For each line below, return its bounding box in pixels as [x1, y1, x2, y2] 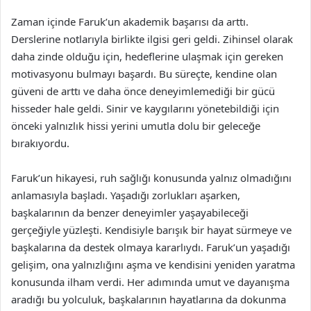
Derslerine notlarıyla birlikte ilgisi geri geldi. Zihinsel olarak [11, 31, 293, 46]
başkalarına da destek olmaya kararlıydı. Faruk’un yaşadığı [11, 239, 290, 254]
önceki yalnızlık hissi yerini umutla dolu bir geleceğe [11, 118, 260, 133]
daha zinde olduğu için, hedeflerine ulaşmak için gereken [11, 49, 283, 63]
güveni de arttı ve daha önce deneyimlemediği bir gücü [11, 83, 275, 98]
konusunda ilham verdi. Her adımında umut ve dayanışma [11, 274, 289, 289]
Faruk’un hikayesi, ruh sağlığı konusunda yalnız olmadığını [11, 170, 292, 185]
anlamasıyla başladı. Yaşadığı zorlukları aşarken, [11, 187, 240, 202]
